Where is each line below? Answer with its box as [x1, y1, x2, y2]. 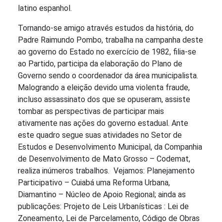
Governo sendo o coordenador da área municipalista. [18, 71, 198, 81]
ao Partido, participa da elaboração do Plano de [18, 59, 182, 69]
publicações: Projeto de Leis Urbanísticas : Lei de [18, 202, 189, 212]
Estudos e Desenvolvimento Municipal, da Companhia [18, 142, 202, 152]
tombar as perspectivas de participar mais [18, 107, 164, 116]
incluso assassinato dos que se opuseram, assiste [18, 95, 190, 105]
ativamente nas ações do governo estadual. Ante [18, 118, 188, 128]
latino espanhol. [18, 3, 72, 13]
